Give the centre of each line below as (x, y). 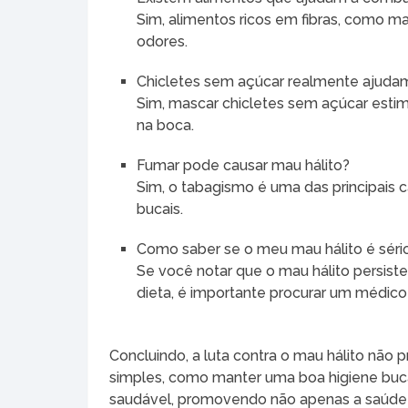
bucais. (160, 209)
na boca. (166, 126)
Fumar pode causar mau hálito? (244, 166)
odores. (163, 42)
